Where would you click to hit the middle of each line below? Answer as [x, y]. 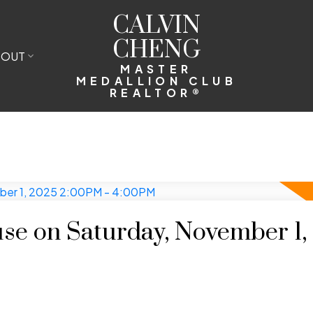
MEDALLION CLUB [156, 80]
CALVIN [156, 26]
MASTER [156, 68]
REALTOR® [156, 92]
